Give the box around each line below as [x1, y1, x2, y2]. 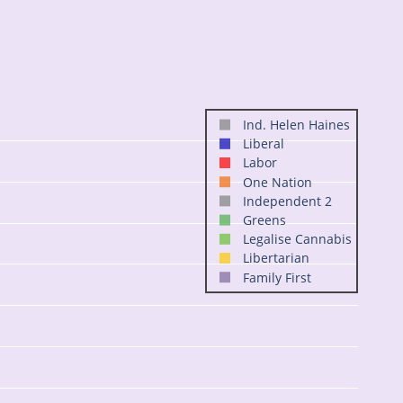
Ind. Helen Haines [243, 116, 350, 134]
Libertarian [243, 249, 309, 267]
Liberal [243, 135, 284, 153]
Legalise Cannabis [243, 230, 352, 248]
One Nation [243, 173, 312, 191]
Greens [243, 211, 286, 229]
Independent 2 [243, 192, 332, 210]
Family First [243, 268, 311, 286]
